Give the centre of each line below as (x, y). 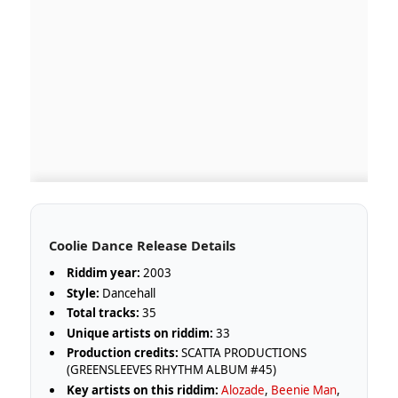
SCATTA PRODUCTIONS (243, 353)
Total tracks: (103, 313)
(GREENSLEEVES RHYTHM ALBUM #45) (172, 370)
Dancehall (128, 293)
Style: (84, 293)
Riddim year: (104, 273)
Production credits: (123, 353)
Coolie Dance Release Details (142, 246)
